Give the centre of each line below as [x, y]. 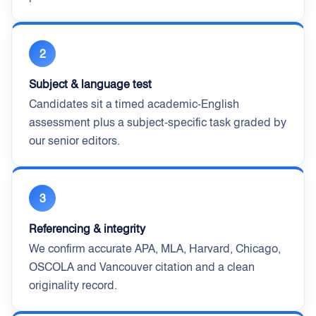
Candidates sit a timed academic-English [134, 104]
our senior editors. [74, 141]
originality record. [73, 285]
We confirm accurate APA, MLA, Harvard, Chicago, [155, 249]
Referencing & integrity [87, 229]
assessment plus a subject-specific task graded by [158, 122]
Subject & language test [90, 84]
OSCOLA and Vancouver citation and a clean [142, 267]
